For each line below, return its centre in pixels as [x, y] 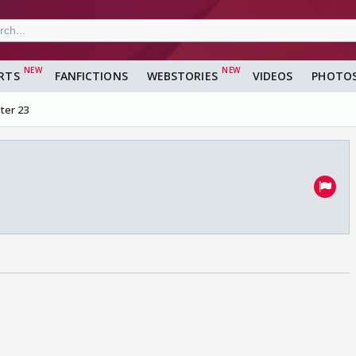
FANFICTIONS [91, 76]
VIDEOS [273, 76]
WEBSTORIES [182, 76]
